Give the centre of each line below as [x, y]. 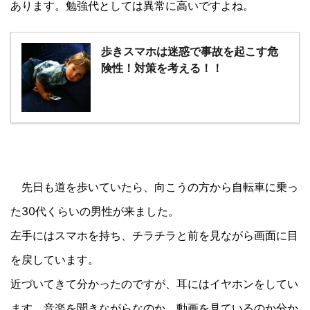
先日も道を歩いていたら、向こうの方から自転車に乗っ [154, 186]
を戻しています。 [55, 259]
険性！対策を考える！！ [162, 67]
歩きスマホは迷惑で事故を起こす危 [190, 51]
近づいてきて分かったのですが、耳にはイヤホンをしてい [154, 283]
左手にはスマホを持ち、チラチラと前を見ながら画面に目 [154, 235]
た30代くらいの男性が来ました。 [95, 211]
